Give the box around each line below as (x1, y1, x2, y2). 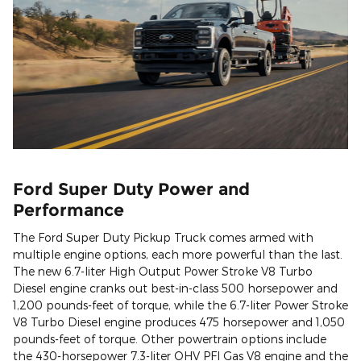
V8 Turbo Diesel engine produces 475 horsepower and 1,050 (13, 315, 345, 330)
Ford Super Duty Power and (13, 178, 250, 199)
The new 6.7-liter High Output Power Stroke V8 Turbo (13, 264, 313, 279)
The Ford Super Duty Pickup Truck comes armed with (13, 230, 313, 245)
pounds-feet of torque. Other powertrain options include (13, 332, 326, 346)
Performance (13, 199, 124, 220)
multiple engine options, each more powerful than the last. (13, 247, 342, 262)
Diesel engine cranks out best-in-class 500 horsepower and (13, 281, 338, 296)
